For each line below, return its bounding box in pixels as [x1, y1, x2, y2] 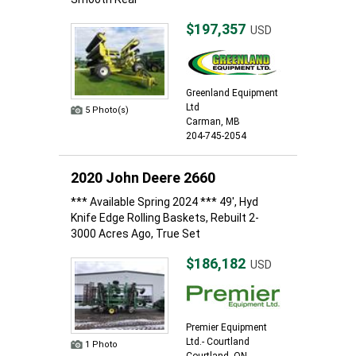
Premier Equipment [186, 322, 267, 333]
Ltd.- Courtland [186, 336, 250, 347]
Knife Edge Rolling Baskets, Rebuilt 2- [71, 211, 259, 224]
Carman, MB [186, 116, 240, 127]
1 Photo [85, 339, 118, 350]
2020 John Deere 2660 [71, 169, 215, 186]
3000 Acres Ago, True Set [71, 227, 200, 240]
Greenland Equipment [186, 87, 278, 99]
